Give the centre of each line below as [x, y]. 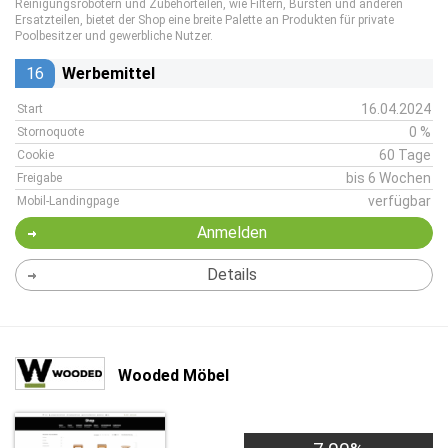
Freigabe [39, 178]
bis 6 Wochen [388, 178]
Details [231, 274]
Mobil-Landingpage [68, 201]
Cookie [35, 155]
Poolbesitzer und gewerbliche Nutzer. [114, 36]
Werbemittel [108, 73]
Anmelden [231, 232]
